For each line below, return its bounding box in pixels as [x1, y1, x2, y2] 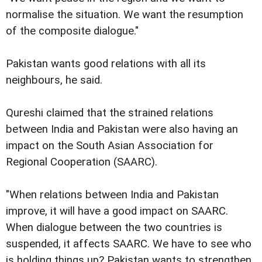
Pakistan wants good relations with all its [6, 57, 206, 71]
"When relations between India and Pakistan [6, 188, 219, 202]
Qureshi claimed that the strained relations [6, 106, 213, 120]
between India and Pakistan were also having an [6, 123, 238, 136]
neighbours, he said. [6, 74, 102, 87]
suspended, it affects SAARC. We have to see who [6, 237, 251, 251]
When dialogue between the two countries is [6, 221, 222, 235]
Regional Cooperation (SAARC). [6, 156, 157, 169]
